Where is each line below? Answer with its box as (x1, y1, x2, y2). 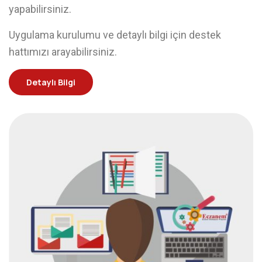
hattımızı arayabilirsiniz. (9, 46, 117, 58)
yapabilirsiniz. (9, 3, 71, 15)
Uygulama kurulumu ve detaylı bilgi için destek (9, 29, 221, 41)
